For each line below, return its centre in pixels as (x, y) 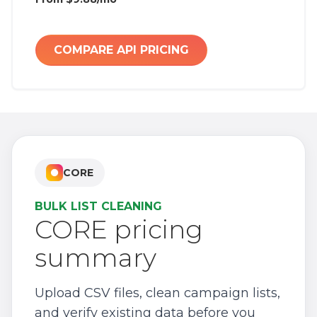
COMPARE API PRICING (121, 50)
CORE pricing (119, 229)
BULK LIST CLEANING (98, 206)
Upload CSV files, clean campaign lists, (157, 293)
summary (96, 258)
